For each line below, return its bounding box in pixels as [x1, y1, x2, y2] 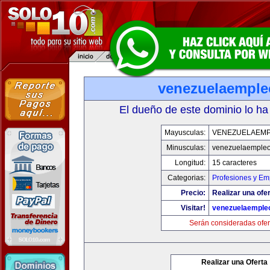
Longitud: [175, 159, 206, 167]
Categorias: [168, 174, 206, 182]
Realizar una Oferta [201, 258, 268, 266]
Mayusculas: [165, 128, 206, 137]
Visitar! [181, 204, 206, 212]
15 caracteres [212, 159, 257, 167]
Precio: [181, 189, 206, 197]
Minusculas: [166, 143, 206, 152]
